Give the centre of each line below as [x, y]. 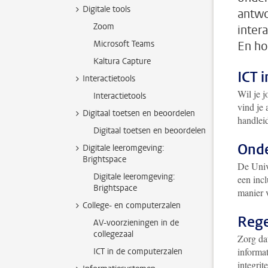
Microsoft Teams [124, 44]
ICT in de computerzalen [138, 252]
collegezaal [113, 234]
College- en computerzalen [132, 205]
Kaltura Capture [122, 61]
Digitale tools [106, 9]
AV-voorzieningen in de [136, 223]
